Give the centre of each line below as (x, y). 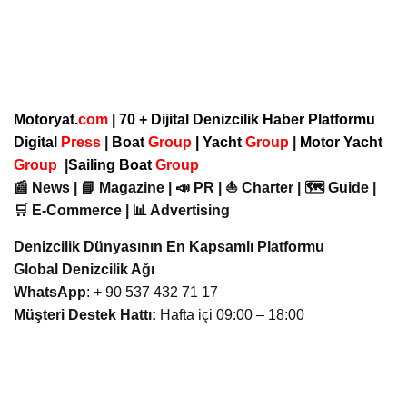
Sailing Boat (112, 164)
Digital (37, 142)
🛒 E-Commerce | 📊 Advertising (122, 210)
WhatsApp (50, 292)
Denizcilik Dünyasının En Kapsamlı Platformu (169, 246)
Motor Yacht (341, 142)
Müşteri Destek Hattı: (85, 314)
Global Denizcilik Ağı (84, 269)
